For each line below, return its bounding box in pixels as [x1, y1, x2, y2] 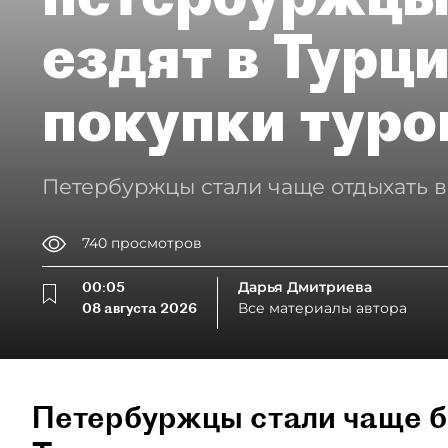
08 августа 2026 [82, 298, 197, 317]
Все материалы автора [238, 298, 407, 317]
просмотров [111, 234, 202, 253]
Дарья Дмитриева [238, 277, 372, 296]
